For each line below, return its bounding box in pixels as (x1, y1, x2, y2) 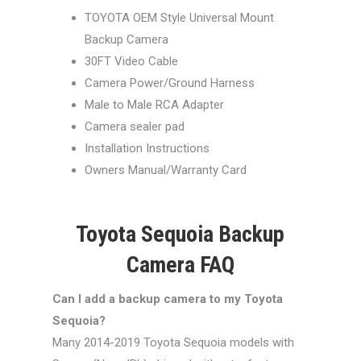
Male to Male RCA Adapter (84, 98, 224, 113)
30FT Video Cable (84, 54, 178, 69)
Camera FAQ (126, 251, 234, 279)
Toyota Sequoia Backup (76, 221, 285, 248)
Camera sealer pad (84, 119, 185, 135)
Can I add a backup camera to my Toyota (52, 292, 283, 307)
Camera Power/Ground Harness (84, 76, 255, 91)
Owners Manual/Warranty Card (84, 163, 247, 178)
